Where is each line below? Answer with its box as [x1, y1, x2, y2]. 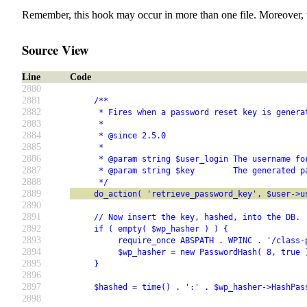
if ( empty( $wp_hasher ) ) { [70, 224, 228, 234]
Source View [22, 40, 89, 59]
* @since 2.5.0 [70, 131, 166, 141]
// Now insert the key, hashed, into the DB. [70, 212, 300, 223]
